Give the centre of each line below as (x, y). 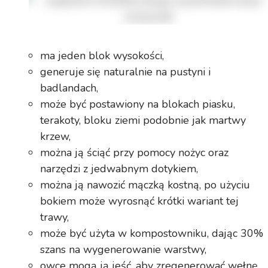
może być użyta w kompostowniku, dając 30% (152, 234)
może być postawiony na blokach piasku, (138, 104)
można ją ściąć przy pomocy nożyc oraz (135, 153)
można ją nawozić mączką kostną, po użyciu (145, 185)
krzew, (56, 137)
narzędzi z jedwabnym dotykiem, (119, 169)
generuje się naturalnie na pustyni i (126, 72)
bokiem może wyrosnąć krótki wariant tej (140, 201)
